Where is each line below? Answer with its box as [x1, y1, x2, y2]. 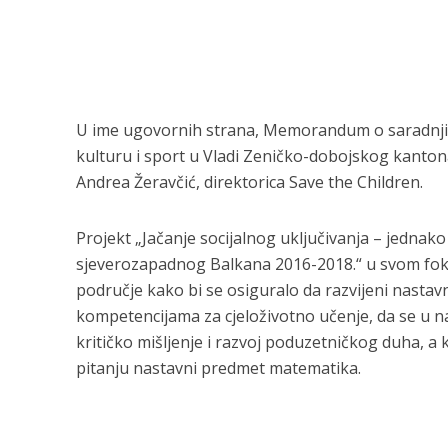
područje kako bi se [75, 279, 227, 301]
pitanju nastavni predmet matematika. [75, 357, 361, 379]
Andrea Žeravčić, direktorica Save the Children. [75, 171, 423, 193]
